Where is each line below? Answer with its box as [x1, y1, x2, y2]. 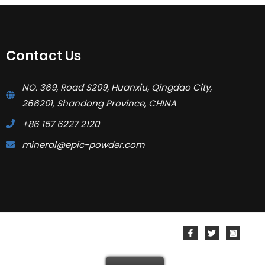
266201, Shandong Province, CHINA [22, 96, 176, 109]
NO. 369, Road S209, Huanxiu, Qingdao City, [22, 80, 212, 93]
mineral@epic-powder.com [22, 138, 144, 151]
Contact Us [6, 46, 81, 66]
